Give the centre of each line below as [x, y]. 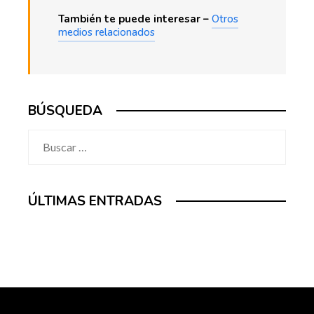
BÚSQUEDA [65, 110]
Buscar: [46, 138]
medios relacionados [107, 32]
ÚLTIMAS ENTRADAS [95, 201]
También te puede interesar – [135, 19]
